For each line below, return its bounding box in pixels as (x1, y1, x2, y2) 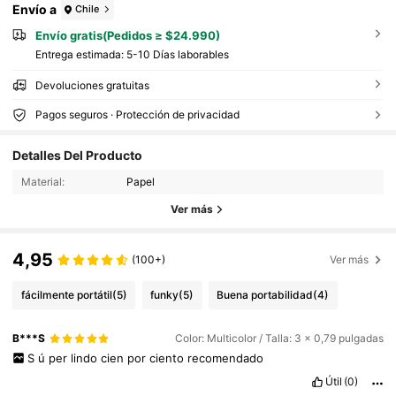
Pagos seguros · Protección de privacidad (34, 108, 240, 122)
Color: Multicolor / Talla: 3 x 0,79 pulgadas (174, 331, 384, 346)
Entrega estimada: (34, 48, 126, 62)
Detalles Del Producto (12, 147, 143, 163)
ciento (148, 350, 187, 365)
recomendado (187, 350, 263, 365)
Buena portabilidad (217, 288, 314, 302)
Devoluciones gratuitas (34, 79, 149, 93)
